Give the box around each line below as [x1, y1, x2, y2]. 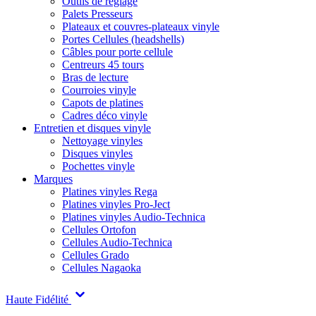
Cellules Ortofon [62, 224, 136, 236]
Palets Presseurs [62, 8, 133, 20]
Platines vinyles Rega [62, 186, 157, 197]
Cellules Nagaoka [62, 262, 141, 274]
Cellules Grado [62, 249, 129, 261]
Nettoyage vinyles [62, 135, 142, 147]
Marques [34, 173, 73, 185]
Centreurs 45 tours [62, 59, 144, 71]
